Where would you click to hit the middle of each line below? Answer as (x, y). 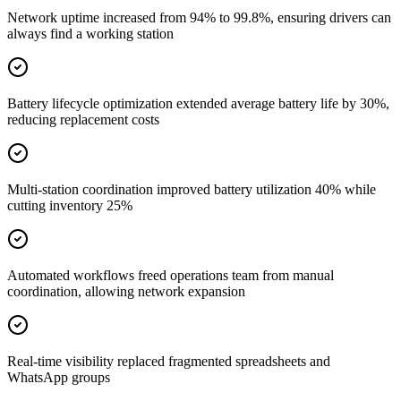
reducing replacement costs (83, 120)
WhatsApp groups (59, 378)
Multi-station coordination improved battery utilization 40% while (192, 190)
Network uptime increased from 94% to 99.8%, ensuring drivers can (199, 18)
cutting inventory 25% (70, 206)
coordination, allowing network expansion (126, 292)
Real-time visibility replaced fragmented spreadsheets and (169, 362)
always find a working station (90, 34)
